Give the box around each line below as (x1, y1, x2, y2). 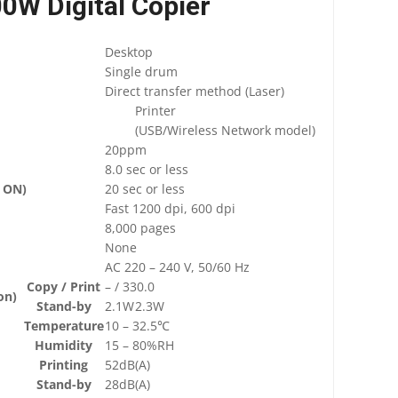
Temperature (23, 316, 104, 334)
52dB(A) (105, 355, 151, 373)
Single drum (105, 62, 179, 80)
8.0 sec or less (105, 160, 189, 178)
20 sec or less (105, 179, 186, 197)
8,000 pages (105, 219, 177, 236)
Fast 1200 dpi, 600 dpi (105, 199, 236, 217)
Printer (135, 101, 177, 119)
